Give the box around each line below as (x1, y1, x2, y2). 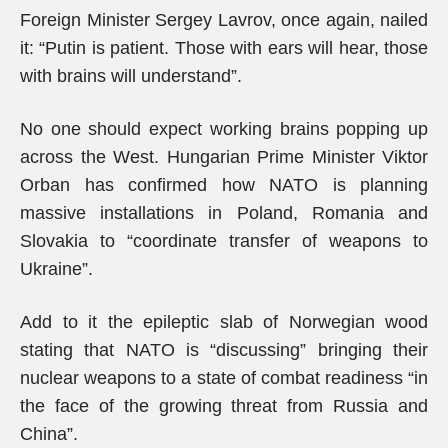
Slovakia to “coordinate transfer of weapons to (20, 231, 428, 251)
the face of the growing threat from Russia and (20, 396, 428, 416)
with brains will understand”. (20, 66, 242, 86)
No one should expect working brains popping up (20, 119, 428, 139)
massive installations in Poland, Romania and (20, 203, 428, 223)
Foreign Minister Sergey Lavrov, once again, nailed (20, 10, 428, 30)
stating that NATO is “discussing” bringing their (20, 340, 428, 360)
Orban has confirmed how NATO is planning (20, 175, 428, 195)
